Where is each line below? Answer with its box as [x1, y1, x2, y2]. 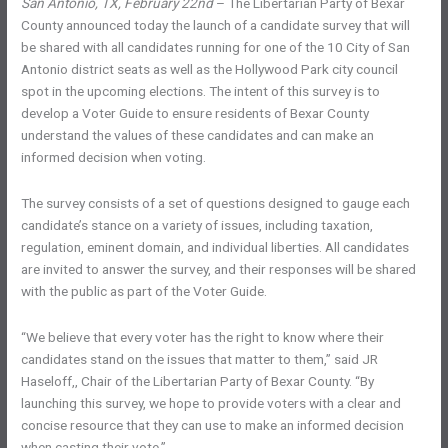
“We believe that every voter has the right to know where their [21, 329, 385, 346]
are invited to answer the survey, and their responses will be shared [21, 261, 417, 278]
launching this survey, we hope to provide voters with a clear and [21, 395, 402, 412]
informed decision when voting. [21, 149, 207, 166]
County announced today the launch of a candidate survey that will [21, 17, 411, 34]
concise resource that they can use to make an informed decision [21, 417, 405, 434]
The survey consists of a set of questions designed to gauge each [21, 195, 411, 212]
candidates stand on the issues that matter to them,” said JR [21, 351, 379, 368]
